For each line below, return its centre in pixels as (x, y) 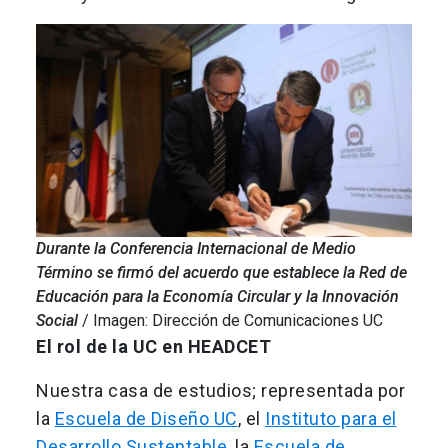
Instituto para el (331, 419)
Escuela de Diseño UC (146, 419)
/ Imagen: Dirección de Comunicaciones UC (230, 321)
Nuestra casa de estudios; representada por (220, 391)
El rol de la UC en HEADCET (153, 347)
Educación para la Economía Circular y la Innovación (217, 297)
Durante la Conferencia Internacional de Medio (196, 249)
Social (57, 321)
